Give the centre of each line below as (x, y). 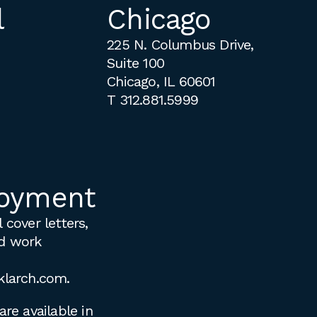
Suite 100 (136, 63)
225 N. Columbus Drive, (180, 44)
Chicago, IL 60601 (161, 81)
